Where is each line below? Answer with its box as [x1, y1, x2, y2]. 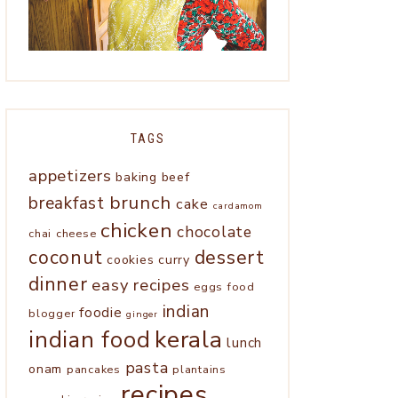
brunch [108, 189, 171, 215]
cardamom [212, 198, 263, 212]
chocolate [177, 220, 252, 243]
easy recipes [92, 273, 190, 296]
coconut [28, 244, 103, 271]
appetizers [28, 163, 112, 187]
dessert [194, 244, 265, 271]
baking [115, 168, 157, 186]
